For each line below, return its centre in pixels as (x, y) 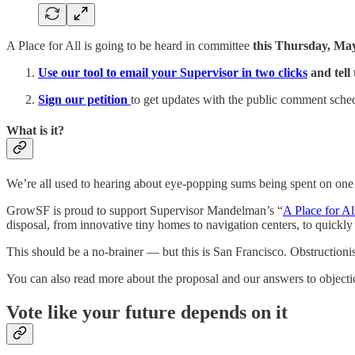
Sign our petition (84, 100)
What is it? (35, 131)
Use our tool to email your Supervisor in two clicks (173, 73)
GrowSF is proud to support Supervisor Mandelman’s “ (145, 210)
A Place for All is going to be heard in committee (130, 46)
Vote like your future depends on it (147, 312)
